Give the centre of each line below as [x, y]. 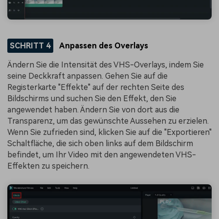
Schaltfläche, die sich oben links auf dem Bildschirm [100, 144]
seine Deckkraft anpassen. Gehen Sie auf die [88, 76]
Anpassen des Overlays [103, 45]
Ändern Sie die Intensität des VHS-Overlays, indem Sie [106, 65]
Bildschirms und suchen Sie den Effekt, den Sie [92, 99]
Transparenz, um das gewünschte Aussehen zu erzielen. [108, 121]
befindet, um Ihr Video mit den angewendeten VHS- [102, 155]
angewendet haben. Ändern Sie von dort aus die [93, 110]
